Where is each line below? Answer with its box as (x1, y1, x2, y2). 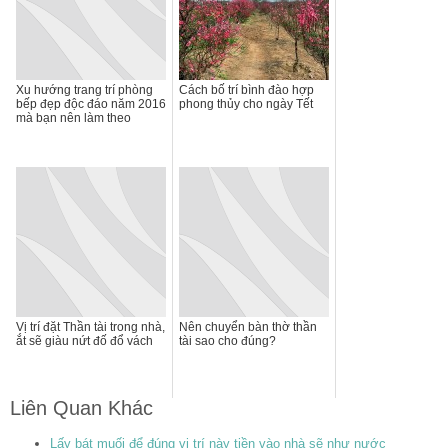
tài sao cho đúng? (179, 334, 276, 349)
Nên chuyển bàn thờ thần (179, 320, 317, 335)
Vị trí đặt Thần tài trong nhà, (16, 320, 165, 335)
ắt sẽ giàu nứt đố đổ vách (16, 334, 153, 349)
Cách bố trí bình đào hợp (179, 83, 314, 98)
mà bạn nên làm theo (16, 111, 131, 126)
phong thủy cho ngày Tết (179, 97, 313, 112)
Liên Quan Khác (10, 397, 153, 420)
